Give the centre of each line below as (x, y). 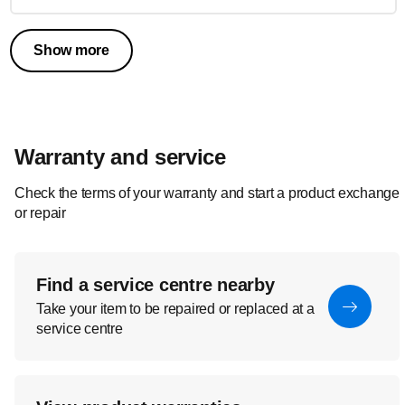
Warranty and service (120, 156)
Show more (71, 50)
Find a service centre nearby (155, 284)
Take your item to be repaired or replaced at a (175, 308)
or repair (40, 212)
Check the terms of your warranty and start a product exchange (207, 193)
